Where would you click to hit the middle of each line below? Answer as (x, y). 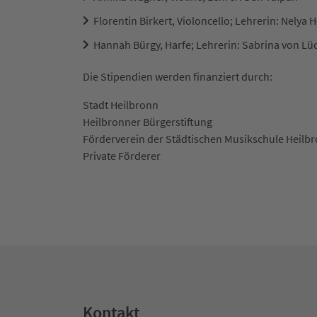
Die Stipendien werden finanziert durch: (178, 76)
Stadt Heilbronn (121, 104)
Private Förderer (122, 155)
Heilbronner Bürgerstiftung (148, 121)
